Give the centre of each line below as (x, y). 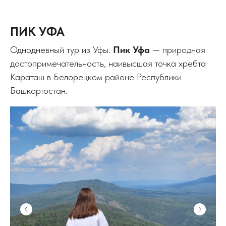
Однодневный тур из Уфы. (62, 50)
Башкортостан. (39, 91)
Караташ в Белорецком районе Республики (96, 77)
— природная (178, 50)
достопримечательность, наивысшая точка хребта (108, 63)
